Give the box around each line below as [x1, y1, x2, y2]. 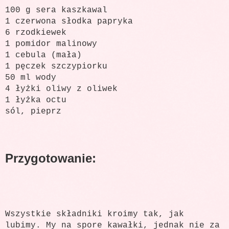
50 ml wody [5, 73, 56, 82]
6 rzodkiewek [5, 28, 66, 37]
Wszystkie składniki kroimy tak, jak [5, 209, 184, 219]
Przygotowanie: [5, 151, 96, 165]
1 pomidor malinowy [5, 39, 97, 49]
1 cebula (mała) [5, 50, 82, 60]
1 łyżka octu [5, 95, 66, 105]
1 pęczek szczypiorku [5, 61, 107, 71]
